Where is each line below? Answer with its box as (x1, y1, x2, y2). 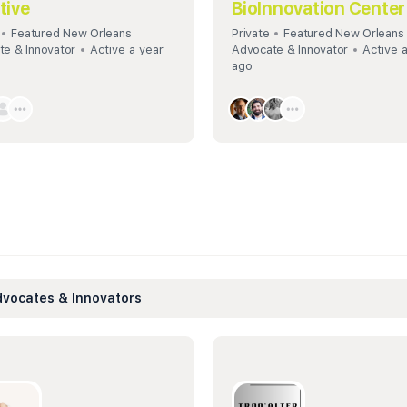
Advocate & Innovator (232, 42, 349, 56)
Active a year (90, 42, 164, 56)
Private (232, 25, 270, 40)
